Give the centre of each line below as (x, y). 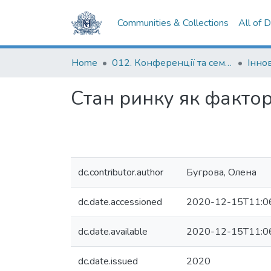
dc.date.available (113, 232)
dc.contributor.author (121, 172)
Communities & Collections (173, 23)
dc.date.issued (108, 261)
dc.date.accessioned (120, 202)
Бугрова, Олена (221, 172)
